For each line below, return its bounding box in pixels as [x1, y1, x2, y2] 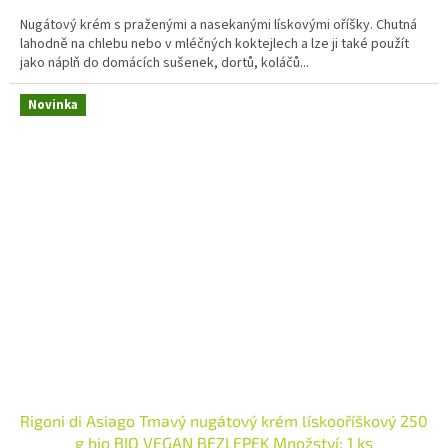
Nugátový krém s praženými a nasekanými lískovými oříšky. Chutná [20, 14, 417, 35]
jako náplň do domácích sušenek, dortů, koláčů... [20, 52, 309, 73]
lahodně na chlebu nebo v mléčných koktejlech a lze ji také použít [20, 33, 409, 54]
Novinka [28, 95, 78, 114]
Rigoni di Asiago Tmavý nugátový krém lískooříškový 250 [20, 411, 428, 431]
